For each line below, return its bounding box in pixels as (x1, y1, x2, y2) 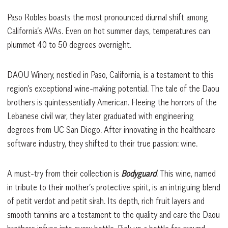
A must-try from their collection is (7, 168, 121, 179)
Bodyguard (121, 168, 156, 179)
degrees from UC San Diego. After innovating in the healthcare (7, 124, 215, 135)
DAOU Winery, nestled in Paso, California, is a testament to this (7, 69, 214, 80)
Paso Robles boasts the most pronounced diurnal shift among (7, 12, 208, 22)
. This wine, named (156, 168, 216, 179)
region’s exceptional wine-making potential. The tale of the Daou (7, 83, 219, 94)
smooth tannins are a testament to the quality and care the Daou (7, 209, 220, 220)
